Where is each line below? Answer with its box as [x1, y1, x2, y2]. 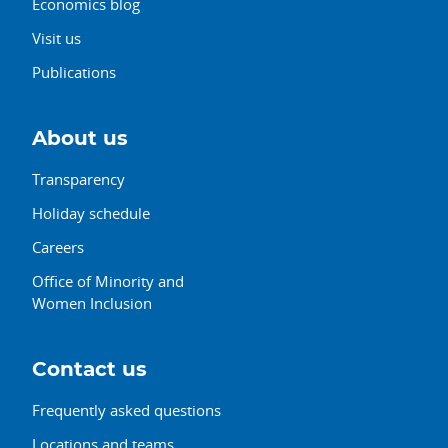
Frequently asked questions [32, 399, 221, 420]
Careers [32, 236, 84, 257]
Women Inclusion [32, 292, 152, 313]
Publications [32, 61, 116, 82]
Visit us [32, 27, 81, 48]
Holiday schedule [32, 202, 150, 223]
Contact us [32, 359, 147, 380]
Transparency [32, 168, 125, 189]
